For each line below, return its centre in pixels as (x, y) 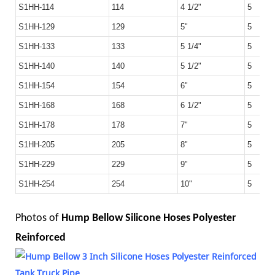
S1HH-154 (37, 85)
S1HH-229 (37, 164)
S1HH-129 (37, 26)
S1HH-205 (37, 144)
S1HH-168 (37, 105)
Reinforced (43, 238)
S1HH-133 (37, 46)
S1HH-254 (37, 184)
